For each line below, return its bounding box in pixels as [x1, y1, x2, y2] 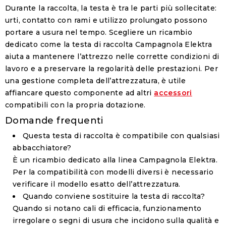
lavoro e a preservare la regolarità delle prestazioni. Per [5, 64, 218, 74]
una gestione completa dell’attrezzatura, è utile [5, 76, 186, 86]
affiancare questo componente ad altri [5, 88, 154, 98]
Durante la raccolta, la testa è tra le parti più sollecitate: [5, 4, 217, 13]
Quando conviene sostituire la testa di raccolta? [23, 192, 205, 201]
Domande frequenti [5, 115, 103, 127]
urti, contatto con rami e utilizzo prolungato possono [5, 16, 208, 25]
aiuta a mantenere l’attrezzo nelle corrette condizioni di [5, 52, 219, 62]
